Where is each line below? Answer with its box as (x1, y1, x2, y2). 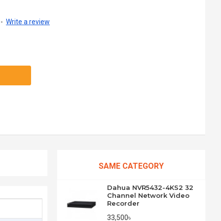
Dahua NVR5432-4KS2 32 (107, 184, 193, 191)
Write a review (6, 18, 50, 26)
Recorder (107, 199, 140, 207)
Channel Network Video (107, 191, 189, 199)
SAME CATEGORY (99, 161, 164, 171)
